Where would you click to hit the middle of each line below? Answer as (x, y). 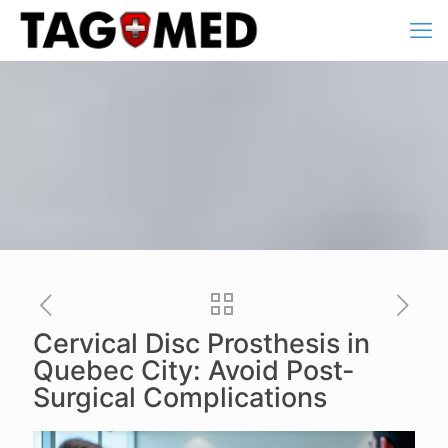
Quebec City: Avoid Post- (194, 370)
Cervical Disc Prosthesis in (201, 343)
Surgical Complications (180, 397)
